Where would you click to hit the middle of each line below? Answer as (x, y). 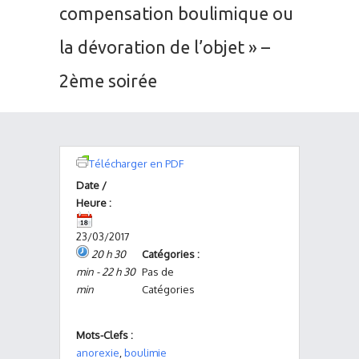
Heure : (94, 203)
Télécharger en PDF (136, 163)
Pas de (157, 272)
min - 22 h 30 (106, 272)
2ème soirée (108, 81)
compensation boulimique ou (176, 14)
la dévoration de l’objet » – (165, 47)
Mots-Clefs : (105, 335)
